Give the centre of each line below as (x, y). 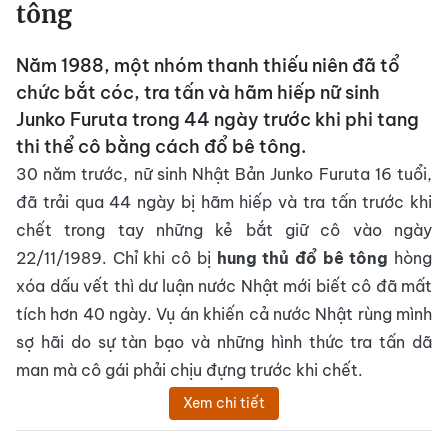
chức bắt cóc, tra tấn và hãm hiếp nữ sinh (198, 92)
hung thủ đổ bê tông (302, 258)
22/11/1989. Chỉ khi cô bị (116, 258)
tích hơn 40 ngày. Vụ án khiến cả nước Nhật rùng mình (224, 314)
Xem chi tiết (224, 403)
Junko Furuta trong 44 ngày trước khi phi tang (217, 119)
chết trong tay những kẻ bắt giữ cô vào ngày (224, 230)
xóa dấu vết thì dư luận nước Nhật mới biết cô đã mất (224, 286)
